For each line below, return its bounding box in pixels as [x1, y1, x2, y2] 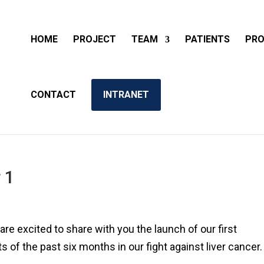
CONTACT [31, 89, 76, 100]
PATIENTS [185, 34, 230, 45]
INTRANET [103, 89, 149, 100]
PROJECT [73, 34, 116, 45]
